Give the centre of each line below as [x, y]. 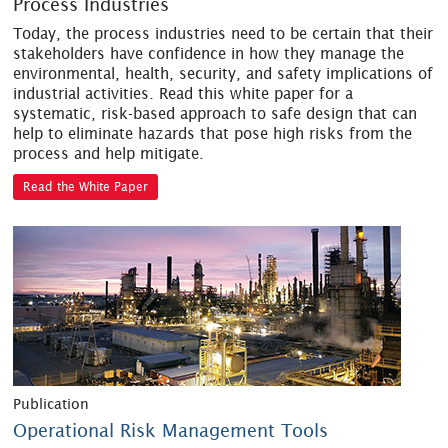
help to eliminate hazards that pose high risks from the [213, 134]
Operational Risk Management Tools [171, 431]
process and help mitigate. [109, 154]
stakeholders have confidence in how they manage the [209, 54]
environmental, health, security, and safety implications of [223, 74]
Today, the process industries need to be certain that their [223, 34]
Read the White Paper [86, 187]
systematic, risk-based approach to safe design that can [215, 114]
